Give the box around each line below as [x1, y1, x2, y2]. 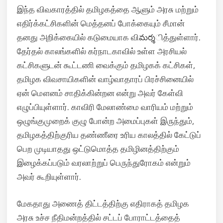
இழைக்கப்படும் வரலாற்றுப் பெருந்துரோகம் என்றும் [17, 158, 191, 168]
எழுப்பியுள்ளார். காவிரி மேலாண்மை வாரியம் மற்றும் [17, 102, 193, 112]
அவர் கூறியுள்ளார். [17, 172, 81, 182]
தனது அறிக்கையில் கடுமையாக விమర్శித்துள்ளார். [17, 32, 201, 42]
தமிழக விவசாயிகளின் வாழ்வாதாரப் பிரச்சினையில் [17, 74, 194, 84]
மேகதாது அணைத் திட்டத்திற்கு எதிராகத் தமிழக [17, 198, 189, 209]
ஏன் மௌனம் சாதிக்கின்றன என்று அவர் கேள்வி [17, 88, 183, 98]
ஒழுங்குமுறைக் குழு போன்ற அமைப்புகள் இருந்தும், [17, 116, 194, 126]
